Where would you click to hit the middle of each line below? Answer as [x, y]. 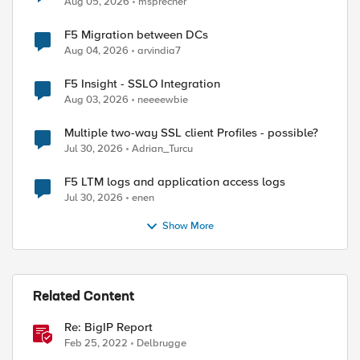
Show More [188, 226]
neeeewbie [163, 100]
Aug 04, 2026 [96, 51]
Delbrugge [162, 343]
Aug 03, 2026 [96, 100]
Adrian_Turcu [162, 149]
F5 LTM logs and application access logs [175, 182]
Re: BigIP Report [108, 327]
